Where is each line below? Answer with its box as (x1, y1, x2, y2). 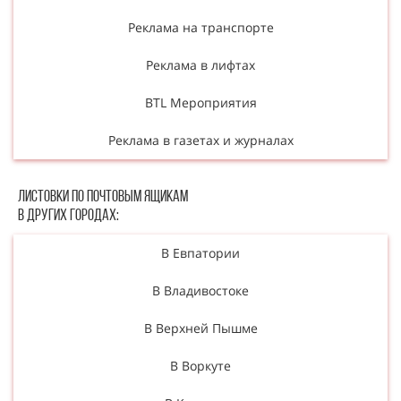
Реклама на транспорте (127, 18, 274, 36)
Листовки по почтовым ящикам (18, 188, 188, 206)
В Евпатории (161, 243, 240, 261)
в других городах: (18, 207, 119, 225)
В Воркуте (170, 356, 231, 374)
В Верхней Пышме (143, 319, 258, 337)
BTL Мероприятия (144, 93, 257, 111)
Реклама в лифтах (146, 55, 255, 73)
